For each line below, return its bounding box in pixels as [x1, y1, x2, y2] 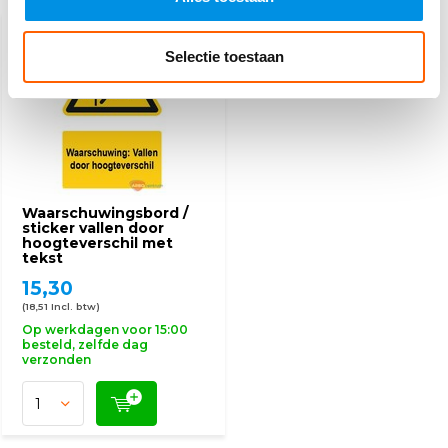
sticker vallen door [22, 219, 164, 237]
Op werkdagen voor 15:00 [22, 322, 188, 337]
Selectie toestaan [164, 47, 284, 65]
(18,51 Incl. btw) [22, 301, 100, 312]
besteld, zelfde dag [22, 337, 148, 352]
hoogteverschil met [22, 234, 173, 252]
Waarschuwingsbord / [22, 204, 188, 222]
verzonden [22, 352, 91, 367]
